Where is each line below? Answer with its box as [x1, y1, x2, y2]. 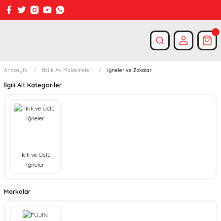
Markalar [4, 187, 31, 195]
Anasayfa [4, 67, 28, 74]
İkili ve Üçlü [20, 150, 51, 158]
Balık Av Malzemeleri [42, 67, 93, 74]
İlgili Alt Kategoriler [4, 81, 62, 89]
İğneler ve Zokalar [107, 67, 151, 74]
